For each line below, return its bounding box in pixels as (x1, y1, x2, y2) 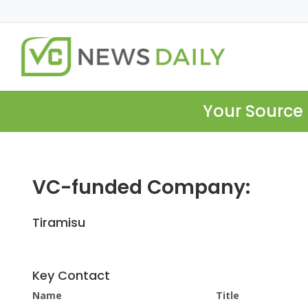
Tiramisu (32, 214, 85, 232)
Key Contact (32, 267, 110, 285)
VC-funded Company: (32, 174, 250, 201)
